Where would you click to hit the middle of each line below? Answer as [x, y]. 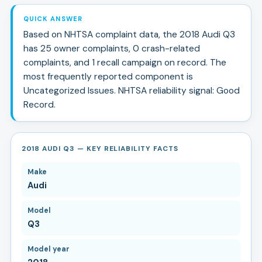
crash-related [169, 48]
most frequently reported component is [108, 76]
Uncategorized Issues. [69, 90]
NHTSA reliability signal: [167, 90]
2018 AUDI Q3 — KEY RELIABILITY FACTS [100, 148]
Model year [48, 249]
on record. [185, 62]
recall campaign [128, 62]
